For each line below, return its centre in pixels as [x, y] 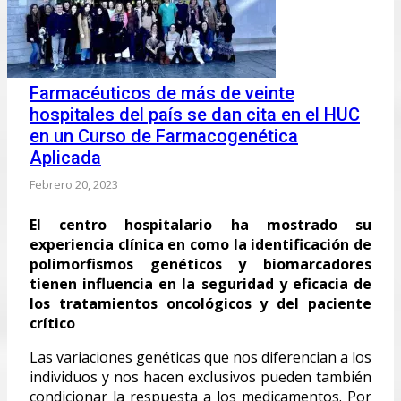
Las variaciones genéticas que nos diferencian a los [200, 357]
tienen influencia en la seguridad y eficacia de [200, 283]
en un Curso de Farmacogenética [164, 136]
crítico [52, 323]
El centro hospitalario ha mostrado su [200, 224]
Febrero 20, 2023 [74, 184]
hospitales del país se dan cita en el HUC [195, 114]
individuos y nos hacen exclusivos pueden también [200, 376]
